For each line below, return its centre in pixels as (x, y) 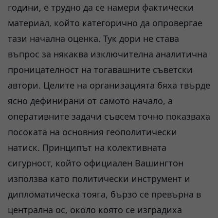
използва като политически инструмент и (99, 179)
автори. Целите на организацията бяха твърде (109, 85)
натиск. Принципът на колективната (87, 147)
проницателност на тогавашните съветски (100, 70)
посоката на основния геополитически (92, 132)
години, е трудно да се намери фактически (101, 7)
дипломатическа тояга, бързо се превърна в (104, 194)
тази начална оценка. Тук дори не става (93, 38)
